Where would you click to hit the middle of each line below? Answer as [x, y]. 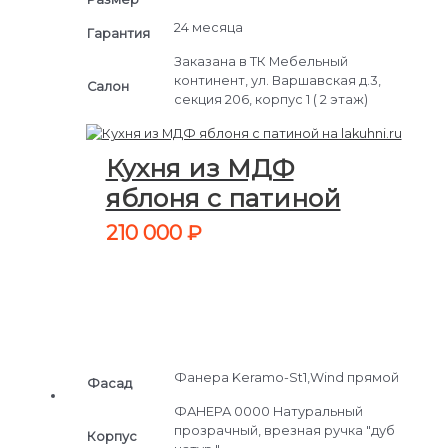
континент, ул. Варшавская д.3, [277, 80]
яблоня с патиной [223, 198]
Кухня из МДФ [199, 168]
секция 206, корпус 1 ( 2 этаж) [270, 99]
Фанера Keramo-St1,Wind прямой [286, 378]
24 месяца [208, 27]
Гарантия [118, 33]
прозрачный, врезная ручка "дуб [284, 431]
